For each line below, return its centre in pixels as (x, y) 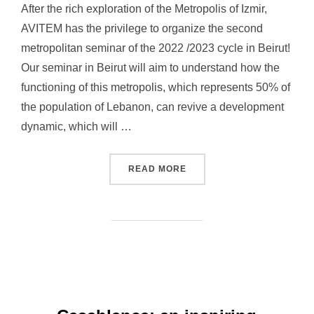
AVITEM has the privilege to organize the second (142, 28)
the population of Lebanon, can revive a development (152, 107)
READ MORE (157, 169)
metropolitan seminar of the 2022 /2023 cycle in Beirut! (156, 48)
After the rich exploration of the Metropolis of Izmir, (144, 8)
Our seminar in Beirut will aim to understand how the (150, 67)
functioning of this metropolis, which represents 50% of (156, 87)
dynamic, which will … (76, 126)
